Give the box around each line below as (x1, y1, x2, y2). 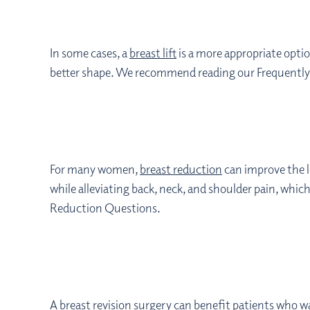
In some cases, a (50, 45, 129, 60)
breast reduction (140, 161, 222, 176)
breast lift (129, 45, 176, 60)
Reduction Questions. (50, 200, 161, 215)
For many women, (50, 161, 140, 176)
